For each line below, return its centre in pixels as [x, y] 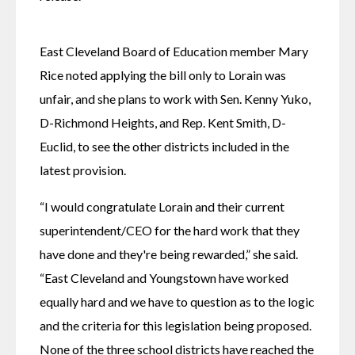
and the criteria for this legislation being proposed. [176, 325]
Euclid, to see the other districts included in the [164, 146]
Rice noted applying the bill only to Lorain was [163, 74]
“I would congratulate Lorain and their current [162, 206]
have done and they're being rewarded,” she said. [169, 254]
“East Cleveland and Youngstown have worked [164, 277]
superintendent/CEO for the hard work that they [170, 230]
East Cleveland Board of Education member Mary [174, 51]
